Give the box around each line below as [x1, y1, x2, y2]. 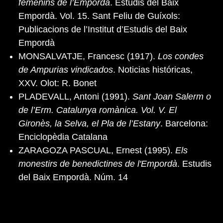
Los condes [155, 51, 204, 61]
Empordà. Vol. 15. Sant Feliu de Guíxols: [18, 10, 180, 21]
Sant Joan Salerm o [132, 91, 211, 102]
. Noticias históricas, [113, 64, 193, 75]
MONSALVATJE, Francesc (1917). [18, 51, 155, 61]
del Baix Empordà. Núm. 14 [18, 172, 128, 182]
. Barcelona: [160, 118, 208, 128]
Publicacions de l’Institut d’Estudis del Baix [18, 24, 187, 34]
